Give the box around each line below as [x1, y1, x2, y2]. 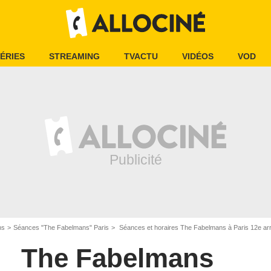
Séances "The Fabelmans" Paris [13, 224, 109, 231]
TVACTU [124, 51, 158, 61]
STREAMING [49, 51, 100, 61]
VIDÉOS [182, 51, 214, 61]
